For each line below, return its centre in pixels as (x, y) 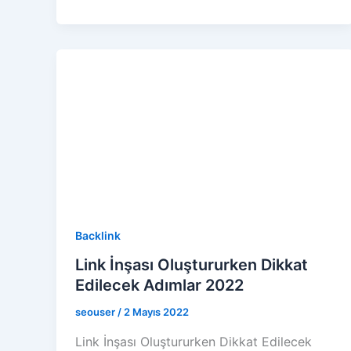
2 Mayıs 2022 (156, 312)
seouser (96, 312)
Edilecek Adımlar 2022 (159, 286)
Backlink (98, 235)
